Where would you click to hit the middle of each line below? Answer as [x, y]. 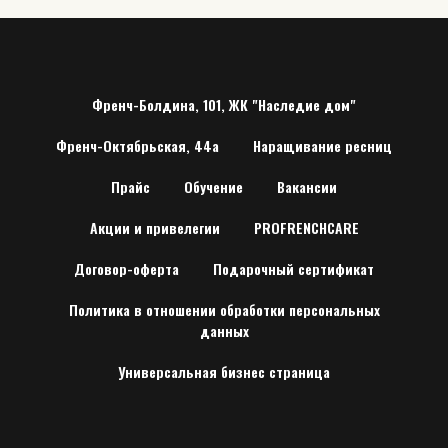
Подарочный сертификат [293, 268]
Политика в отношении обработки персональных [224, 309]
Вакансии [307, 186]
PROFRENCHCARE [306, 227]
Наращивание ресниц [322, 145]
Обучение [213, 186]
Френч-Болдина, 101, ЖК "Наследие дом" [224, 104]
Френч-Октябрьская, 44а [137, 145]
